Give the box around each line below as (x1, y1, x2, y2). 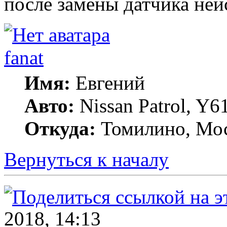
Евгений (70, 72, 145, 94)
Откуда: (24, 118, 96, 140)
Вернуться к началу (4, 148, 169, 171)
